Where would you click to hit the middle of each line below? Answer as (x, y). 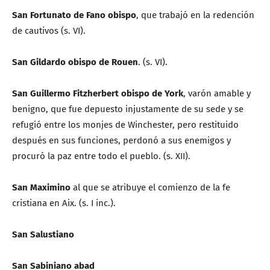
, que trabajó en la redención (195, 15)
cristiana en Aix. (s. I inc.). (64, 203)
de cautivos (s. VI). (49, 30)
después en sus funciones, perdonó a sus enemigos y (121, 140)
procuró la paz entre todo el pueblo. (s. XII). (101, 156)
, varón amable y (217, 93)
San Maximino (42, 187)
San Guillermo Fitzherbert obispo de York (98, 93)
